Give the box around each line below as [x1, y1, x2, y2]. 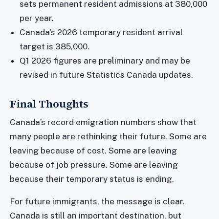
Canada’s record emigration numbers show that [10, 117, 197, 128]
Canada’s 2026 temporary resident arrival [20, 27, 183, 38]
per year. [20, 13, 54, 23]
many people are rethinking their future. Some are [10, 131, 207, 142]
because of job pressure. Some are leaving [10, 160, 178, 170]
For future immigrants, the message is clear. [10, 197, 185, 207]
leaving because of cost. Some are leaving [10, 146, 177, 156]
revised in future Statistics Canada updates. [20, 70, 194, 80]
